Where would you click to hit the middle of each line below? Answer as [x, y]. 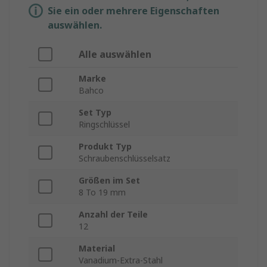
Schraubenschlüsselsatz [125, 159]
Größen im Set [109, 181]
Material [97, 249]
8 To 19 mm [102, 193]
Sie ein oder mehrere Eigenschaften [133, 11]
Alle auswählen [115, 55]
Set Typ [95, 113]
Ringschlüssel [104, 125]
